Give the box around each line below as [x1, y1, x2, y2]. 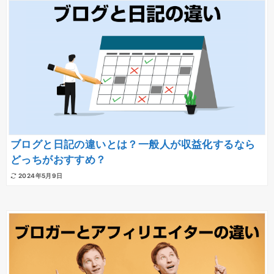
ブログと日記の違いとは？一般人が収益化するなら [10, 138, 256, 151]
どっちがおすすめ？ [10, 154, 106, 166]
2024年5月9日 [18, 171, 63, 179]
